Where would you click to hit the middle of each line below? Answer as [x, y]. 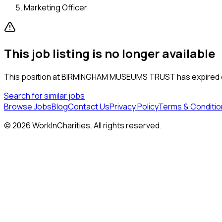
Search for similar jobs [44, 95]
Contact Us [89, 106]
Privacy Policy [134, 106]
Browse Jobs [28, 106]
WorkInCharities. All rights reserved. [96, 125]
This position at [33, 77]
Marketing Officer [55, 7]
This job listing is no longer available [110, 53]
